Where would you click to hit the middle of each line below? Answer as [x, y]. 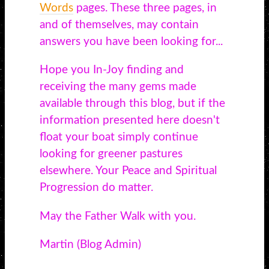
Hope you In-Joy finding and [111, 70]
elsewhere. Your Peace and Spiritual [128, 171]
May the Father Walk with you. [117, 216]
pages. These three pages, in [145, 8]
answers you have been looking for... [131, 42]
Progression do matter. [96, 188]
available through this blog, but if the [132, 104]
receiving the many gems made [118, 87]
